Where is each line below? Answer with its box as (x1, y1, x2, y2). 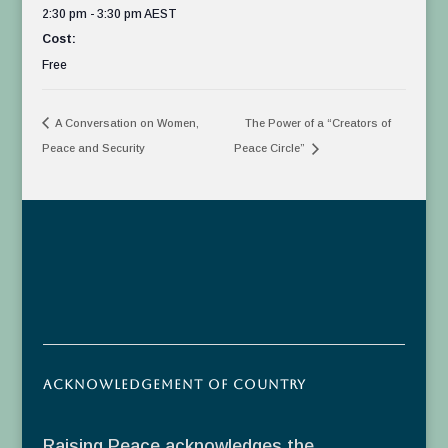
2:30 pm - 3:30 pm (42, 7, 145, 22)
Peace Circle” (234, 142, 309, 155)
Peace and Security (42, 142, 146, 155)
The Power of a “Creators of (245, 117, 392, 130)
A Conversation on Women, (53, 117, 200, 130)
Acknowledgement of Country (42, 377, 306, 393)
